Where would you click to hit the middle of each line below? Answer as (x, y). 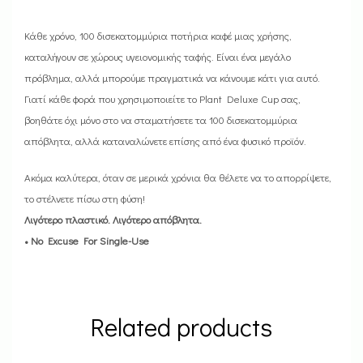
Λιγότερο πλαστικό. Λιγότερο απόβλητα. (113, 219)
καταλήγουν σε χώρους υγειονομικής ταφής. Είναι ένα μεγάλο (158, 57)
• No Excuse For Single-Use (87, 240)
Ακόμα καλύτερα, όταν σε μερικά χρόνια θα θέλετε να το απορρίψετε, (178, 177)
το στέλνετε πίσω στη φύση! (86, 198)
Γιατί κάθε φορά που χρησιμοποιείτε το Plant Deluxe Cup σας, (162, 99)
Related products (181, 326)
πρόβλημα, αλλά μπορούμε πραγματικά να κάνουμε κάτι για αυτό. (172, 78)
